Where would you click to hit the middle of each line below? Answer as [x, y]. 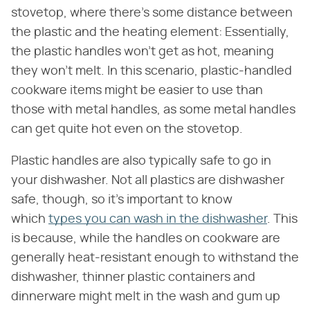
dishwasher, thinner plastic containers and [133, 278]
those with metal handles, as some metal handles [153, 110]
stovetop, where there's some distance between [152, 13]
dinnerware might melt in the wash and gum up [146, 297]
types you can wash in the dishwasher [158, 220]
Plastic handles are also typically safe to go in [141, 162]
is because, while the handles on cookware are [146, 239]
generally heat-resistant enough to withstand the [155, 258]
